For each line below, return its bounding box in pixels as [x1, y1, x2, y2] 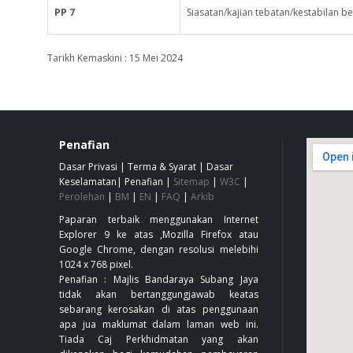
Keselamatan [59, 175, 117, 188]
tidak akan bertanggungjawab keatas [59, 288, 258, 301]
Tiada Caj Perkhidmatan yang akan [59, 333, 258, 346]
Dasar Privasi [59, 160, 117, 173]
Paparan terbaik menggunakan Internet [59, 213, 258, 226]
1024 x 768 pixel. [59, 258, 136, 271]
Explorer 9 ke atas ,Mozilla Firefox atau [59, 228, 258, 241]
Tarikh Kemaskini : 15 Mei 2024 [47, 51, 183, 65]
